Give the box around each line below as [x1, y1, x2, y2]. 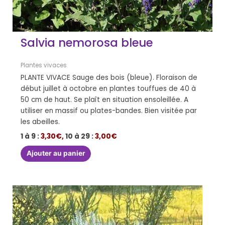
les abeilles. [21, 117, 60, 127]
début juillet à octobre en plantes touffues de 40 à [21, 83, 196, 93]
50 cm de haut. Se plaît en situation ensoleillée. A [21, 94, 189, 104]
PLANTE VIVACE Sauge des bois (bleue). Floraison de [21, 72, 198, 82]
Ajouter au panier [26, 149, 85, 158]
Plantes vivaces [21, 61, 67, 70]
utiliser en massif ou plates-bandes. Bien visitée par [21, 105, 197, 116]
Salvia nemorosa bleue [21, 35, 153, 51]
